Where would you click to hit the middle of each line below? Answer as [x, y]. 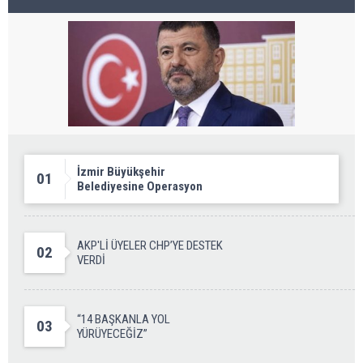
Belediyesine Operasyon [140, 187]
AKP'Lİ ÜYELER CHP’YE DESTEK [150, 246]
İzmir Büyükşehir [121, 172]
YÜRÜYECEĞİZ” [112, 334]
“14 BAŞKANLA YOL [124, 320]
